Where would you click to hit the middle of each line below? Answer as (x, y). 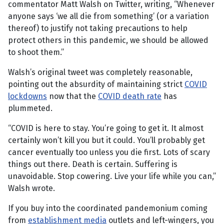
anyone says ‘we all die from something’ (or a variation (108, 16)
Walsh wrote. (31, 188)
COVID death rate (130, 96)
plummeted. (30, 108)
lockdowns (27, 96)
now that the (72, 96)
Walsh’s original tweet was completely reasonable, (100, 72)
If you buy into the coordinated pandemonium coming (108, 208)
